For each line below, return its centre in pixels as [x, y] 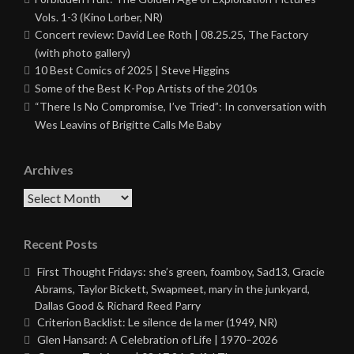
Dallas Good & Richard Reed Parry [118, 306]
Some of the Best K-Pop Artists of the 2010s [146, 88]
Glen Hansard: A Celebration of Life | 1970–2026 [157, 340]
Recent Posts [61, 244]
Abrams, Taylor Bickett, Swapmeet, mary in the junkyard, [172, 289]
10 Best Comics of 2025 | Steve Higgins [132, 70]
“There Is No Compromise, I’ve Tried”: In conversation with [181, 107]
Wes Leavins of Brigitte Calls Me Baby [128, 125]
